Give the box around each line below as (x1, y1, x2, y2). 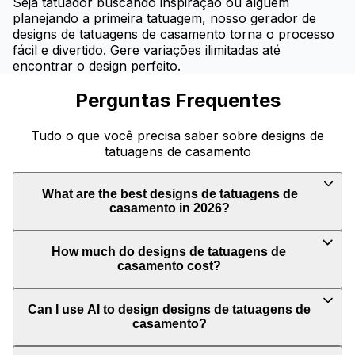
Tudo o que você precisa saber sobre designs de (31, 128, 324, 144)
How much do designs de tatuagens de (52, 245, 287, 259)
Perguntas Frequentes (74, 89, 281, 113)
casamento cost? (116, 259, 221, 273)
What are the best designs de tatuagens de (41, 186, 298, 200)
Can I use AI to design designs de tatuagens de (28, 303, 311, 317)
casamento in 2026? (109, 200, 231, 215)
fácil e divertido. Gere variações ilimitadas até (13, 41, 281, 58)
